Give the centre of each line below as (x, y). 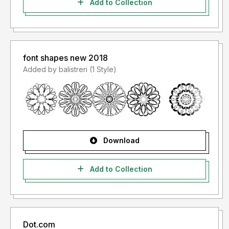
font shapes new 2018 (65, 58)
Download (120, 141)
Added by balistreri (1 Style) (103, 70)
